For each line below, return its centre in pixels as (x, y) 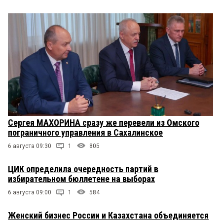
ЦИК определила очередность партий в (83, 169)
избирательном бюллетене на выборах (81, 179)
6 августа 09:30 (30, 146)
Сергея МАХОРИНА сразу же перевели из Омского (104, 123)
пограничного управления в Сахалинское (85, 133)
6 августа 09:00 (30, 193)
